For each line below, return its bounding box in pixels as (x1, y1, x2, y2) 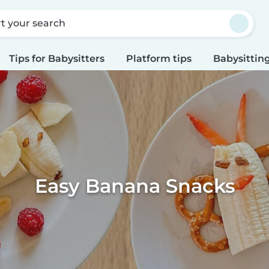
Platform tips (126, 53, 192, 64)
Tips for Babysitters (9, 53, 104, 64)
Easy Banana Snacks (34, 174, 235, 198)
